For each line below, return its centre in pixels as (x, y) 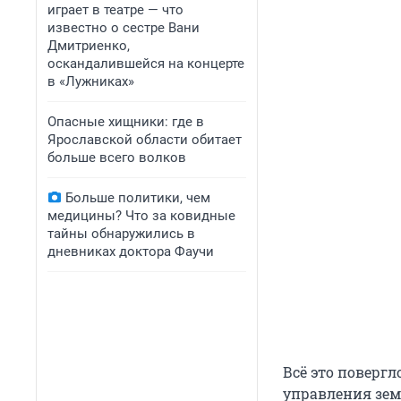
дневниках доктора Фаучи (131, 252)
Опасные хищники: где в (126, 122)
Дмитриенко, (89, 46)
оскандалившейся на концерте (146, 64)
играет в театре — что (115, 10)
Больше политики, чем (138, 198)
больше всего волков (117, 158)
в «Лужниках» (91, 81)
